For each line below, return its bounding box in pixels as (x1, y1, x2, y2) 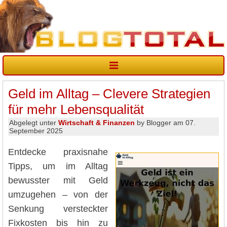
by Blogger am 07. (135, 119, 196, 127)
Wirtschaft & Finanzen (58, 119, 135, 127)
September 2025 (9, 127, 63, 135)
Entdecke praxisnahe (8, 146, 108, 157)
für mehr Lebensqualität (8, 102, 144, 118)
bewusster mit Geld (8, 175, 108, 185)
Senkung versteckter (8, 203, 108, 214)
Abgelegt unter (9, 119, 58, 127)
